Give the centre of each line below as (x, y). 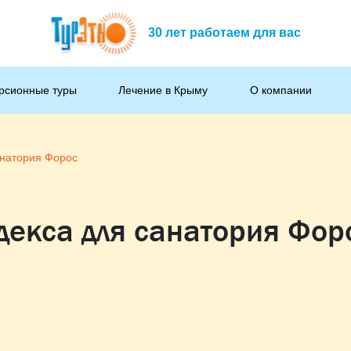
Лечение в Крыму (163, 90)
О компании (280, 90)
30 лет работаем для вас (224, 32)
